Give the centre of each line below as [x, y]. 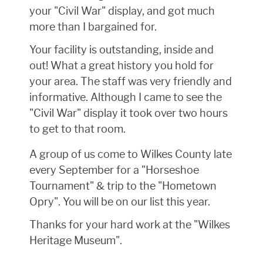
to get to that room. [77, 129]
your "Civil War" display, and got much [122, 11]
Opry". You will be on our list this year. [120, 202]
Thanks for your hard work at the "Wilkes [130, 225]
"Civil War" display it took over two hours [129, 114]
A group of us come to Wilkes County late [131, 155]
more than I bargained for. [93, 27]
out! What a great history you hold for [122, 66]
